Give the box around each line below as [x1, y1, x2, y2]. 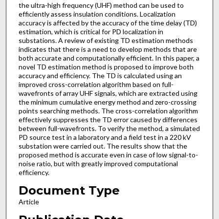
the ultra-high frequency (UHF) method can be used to [18, 1, 184, 10]
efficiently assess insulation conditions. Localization [18, 10, 175, 19]
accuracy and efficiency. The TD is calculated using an [18, 71, 182, 80]
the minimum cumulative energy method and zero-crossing [18, 98, 197, 107]
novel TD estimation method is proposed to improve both [18, 63, 194, 71]
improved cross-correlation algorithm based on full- [18, 80, 174, 89]
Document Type [18, 183, 120, 197]
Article [18, 197, 39, 206]
